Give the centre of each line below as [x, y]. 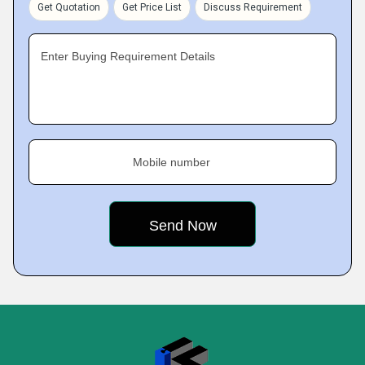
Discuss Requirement [253, 7]
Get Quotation [69, 7]
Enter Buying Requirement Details [128, 56]
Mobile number [172, 162]
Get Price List [152, 7]
